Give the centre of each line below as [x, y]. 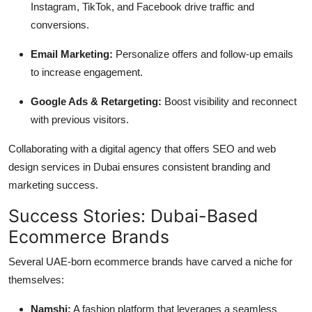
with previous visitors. [80, 119]
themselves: [36, 279]
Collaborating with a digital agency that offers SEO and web [142, 148]
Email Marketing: [72, 54]
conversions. [60, 24]
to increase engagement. [87, 72]
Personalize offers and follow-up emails [203, 54]
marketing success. [53, 185]
